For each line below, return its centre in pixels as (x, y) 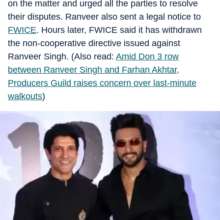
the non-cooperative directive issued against (94, 43)
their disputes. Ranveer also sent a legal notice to (104, 17)
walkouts (25, 96)
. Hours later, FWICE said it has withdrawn (119, 30)
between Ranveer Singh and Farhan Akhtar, (94, 70)
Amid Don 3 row (147, 56)
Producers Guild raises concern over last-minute (102, 83)
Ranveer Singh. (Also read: (62, 56)
